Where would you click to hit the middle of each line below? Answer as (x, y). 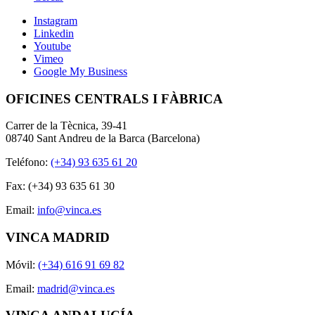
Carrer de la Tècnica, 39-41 (66, 126)
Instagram (56, 20)
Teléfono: (28, 162)
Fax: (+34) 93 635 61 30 (60, 186)
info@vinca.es (69, 210)
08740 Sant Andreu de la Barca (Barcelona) (103, 139)
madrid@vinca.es (76, 288)
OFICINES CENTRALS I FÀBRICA (114, 98)
